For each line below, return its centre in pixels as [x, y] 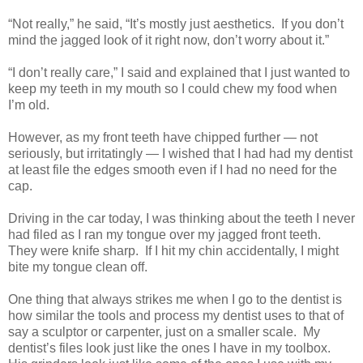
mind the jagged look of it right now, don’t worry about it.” [169, 41]
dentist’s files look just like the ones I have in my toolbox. [171, 348]
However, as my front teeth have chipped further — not [163, 138]
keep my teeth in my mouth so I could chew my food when [173, 89]
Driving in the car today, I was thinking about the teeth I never [181, 219]
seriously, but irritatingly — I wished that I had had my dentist [180, 154]
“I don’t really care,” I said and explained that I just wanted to [179, 73]
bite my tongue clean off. [78, 267]
